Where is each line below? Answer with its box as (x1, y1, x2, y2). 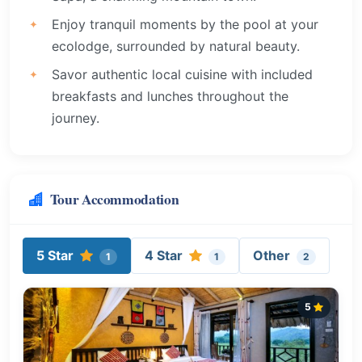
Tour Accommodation (49, 187, 179, 209)
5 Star (36, 246, 74, 263)
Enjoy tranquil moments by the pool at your (52, 15, 318, 32)
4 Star (144, 246, 183, 263)
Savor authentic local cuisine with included (52, 65, 313, 82)
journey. (52, 109, 99, 126)
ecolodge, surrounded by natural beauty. (52, 37, 300, 54)
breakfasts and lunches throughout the (52, 87, 288, 104)
